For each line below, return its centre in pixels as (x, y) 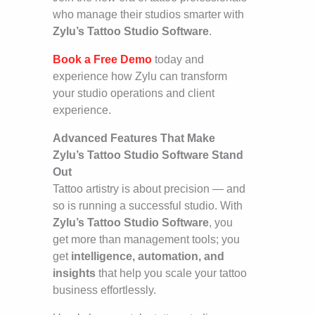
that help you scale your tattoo (171, 274)
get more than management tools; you (146, 240)
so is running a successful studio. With (148, 206)
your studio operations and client (134, 94)
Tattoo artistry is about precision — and (149, 189)
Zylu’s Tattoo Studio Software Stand (148, 155)
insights (74, 274)
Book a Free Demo (102, 60)
